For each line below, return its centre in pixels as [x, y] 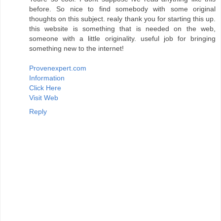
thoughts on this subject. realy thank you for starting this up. [122, 18]
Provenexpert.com [58, 68]
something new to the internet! [76, 48]
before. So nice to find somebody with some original [122, 9]
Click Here [45, 88]
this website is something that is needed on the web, [122, 28]
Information [47, 78]
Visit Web [44, 97]
